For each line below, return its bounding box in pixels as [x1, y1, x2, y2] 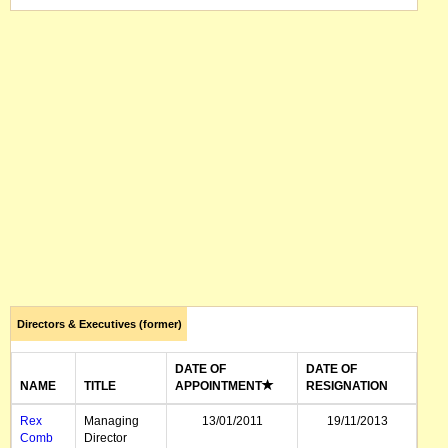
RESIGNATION [306, 379, 388, 393]
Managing [84, 414, 139, 428]
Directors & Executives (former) [16, 318, 182, 330]
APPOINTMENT [175, 379, 262, 393]
